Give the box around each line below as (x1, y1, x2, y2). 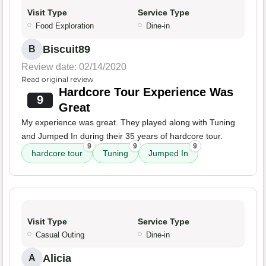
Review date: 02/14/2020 (21, 62, 126, 72)
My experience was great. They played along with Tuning (21, 118, 235, 128)
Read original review (21, 75, 94, 84)
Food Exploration (36, 21, 94, 31)
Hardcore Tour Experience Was (58, 85, 233, 99)
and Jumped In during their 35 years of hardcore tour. (21, 131, 223, 141)
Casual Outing (36, 230, 84, 240)
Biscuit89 (43, 43, 90, 56)
